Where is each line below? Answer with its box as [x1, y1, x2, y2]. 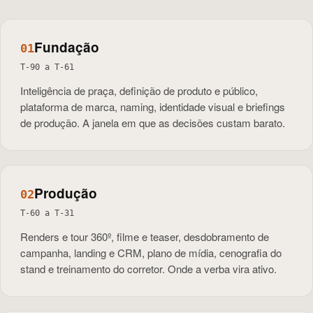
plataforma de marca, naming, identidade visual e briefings [20, 99, 285, 114]
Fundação [34, 38, 99, 57]
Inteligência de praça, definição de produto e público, [20, 83, 258, 98]
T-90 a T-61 [20, 62, 74, 72]
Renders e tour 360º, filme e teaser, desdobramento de [20, 229, 269, 244]
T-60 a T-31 [20, 208, 74, 218]
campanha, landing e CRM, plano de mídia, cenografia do [20, 245, 282, 260]
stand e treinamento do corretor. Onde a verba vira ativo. [20, 261, 277, 276]
